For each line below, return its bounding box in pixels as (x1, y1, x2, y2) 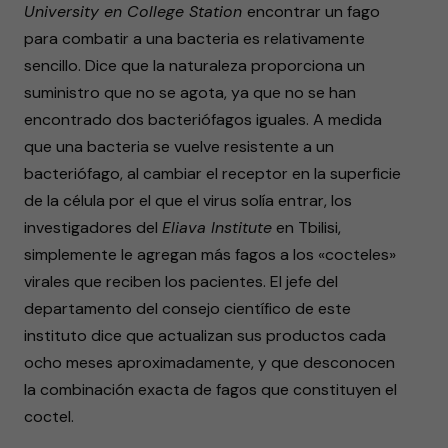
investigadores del (24, 217, 162, 238)
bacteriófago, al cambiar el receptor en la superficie (24, 163, 401, 184)
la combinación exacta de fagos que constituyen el (24, 379, 397, 400)
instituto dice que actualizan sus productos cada (24, 325, 386, 346)
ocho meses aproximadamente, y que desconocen (24, 352, 395, 373)
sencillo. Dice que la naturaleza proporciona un (24, 55, 365, 76)
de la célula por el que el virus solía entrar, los (24, 190, 352, 211)
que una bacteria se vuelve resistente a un (24, 136, 334, 157)
